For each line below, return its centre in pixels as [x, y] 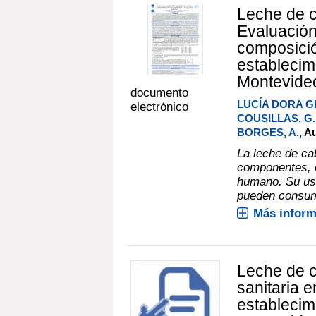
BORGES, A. [268, 132]
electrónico [159, 107]
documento [159, 92]
